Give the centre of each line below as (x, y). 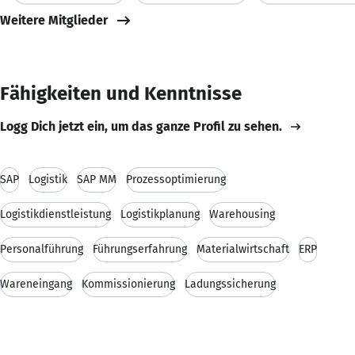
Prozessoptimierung (176, 179)
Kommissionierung (128, 284)
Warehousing (242, 214)
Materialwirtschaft (243, 249)
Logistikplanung (160, 214)
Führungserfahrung (140, 249)
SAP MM (97, 179)
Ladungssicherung (230, 284)
